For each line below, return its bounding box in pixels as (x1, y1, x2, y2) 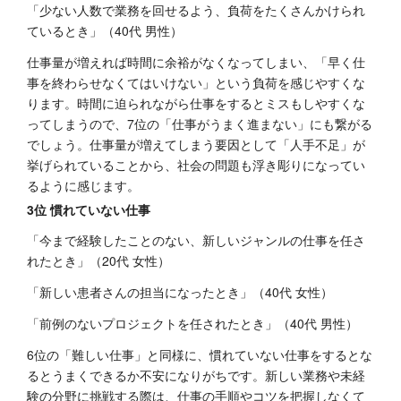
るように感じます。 (27, 176, 140, 195)
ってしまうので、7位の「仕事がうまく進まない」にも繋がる (27, 115, 372, 133)
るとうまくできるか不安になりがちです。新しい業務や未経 (27, 366, 365, 385)
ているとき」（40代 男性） (27, 21, 183, 40)
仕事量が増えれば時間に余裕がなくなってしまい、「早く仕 (27, 53, 365, 72)
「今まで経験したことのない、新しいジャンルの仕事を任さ (27, 231, 365, 250)
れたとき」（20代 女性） (27, 252, 170, 270)
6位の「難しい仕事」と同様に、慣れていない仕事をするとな (27, 346, 372, 364)
